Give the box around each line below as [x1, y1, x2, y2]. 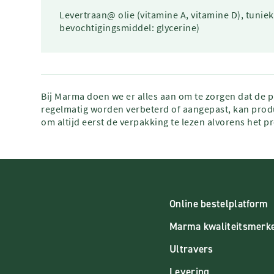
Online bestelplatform [169, 197, 268, 210]
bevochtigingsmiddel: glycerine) [59, 21, 200, 34]
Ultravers [169, 242, 213, 256]
